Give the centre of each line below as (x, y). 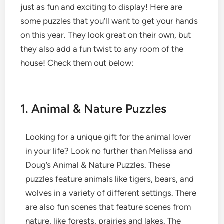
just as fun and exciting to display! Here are (102, 7)
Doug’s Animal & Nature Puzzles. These (98, 165)
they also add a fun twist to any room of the (102, 49)
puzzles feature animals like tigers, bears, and (110, 179)
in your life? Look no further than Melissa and (109, 151)
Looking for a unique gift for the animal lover (109, 137)
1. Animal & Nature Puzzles (94, 108)
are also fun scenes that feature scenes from (108, 207)
